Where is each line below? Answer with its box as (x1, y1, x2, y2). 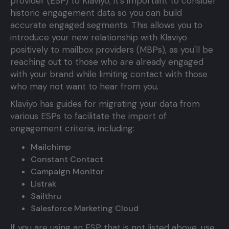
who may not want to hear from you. (10, 81, 158, 93)
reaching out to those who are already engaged (10, 56, 203, 68)
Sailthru (31, 191, 61, 202)
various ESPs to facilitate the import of (10, 110, 167, 122)
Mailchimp (31, 142, 71, 153)
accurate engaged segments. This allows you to (10, 19, 202, 31)
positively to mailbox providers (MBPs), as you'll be (10, 44, 213, 56)
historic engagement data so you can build (10, 7, 182, 19)
